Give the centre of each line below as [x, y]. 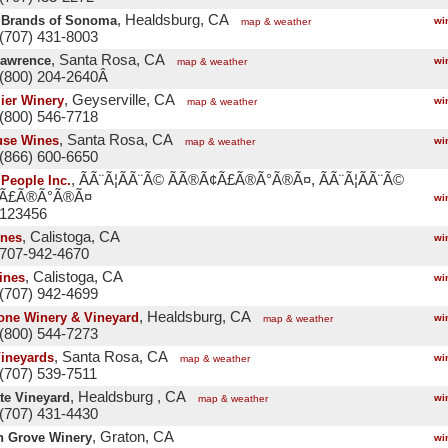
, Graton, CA [133, 437]
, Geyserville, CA [119, 100]
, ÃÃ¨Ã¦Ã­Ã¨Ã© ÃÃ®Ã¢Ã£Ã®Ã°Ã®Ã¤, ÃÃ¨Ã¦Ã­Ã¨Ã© [237, 180]
